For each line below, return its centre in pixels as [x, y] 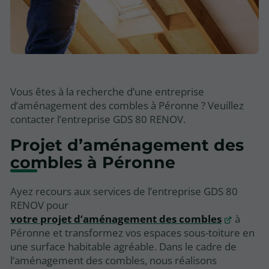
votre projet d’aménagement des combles [116, 219]
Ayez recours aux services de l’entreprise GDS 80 [124, 191]
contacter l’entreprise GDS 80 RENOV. [98, 119]
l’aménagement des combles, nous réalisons [113, 260]
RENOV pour [39, 205]
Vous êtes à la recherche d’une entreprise [107, 91]
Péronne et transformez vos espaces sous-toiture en [132, 232]
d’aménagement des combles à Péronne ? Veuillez [127, 105]
